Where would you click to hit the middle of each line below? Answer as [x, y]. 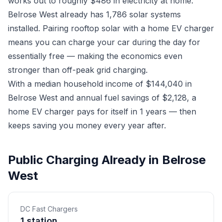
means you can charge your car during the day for [104, 42]
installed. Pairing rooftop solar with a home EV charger [111, 28]
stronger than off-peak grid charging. [78, 70]
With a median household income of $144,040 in [100, 84]
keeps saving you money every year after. [87, 125]
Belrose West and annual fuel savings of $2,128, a [102, 98]
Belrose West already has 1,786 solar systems [94, 14]
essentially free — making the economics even [95, 56]
